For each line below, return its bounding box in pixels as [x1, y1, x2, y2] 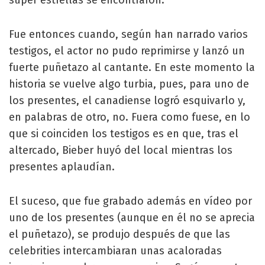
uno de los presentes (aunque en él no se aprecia [9, 211, 255, 224]
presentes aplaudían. [9, 160, 115, 173]
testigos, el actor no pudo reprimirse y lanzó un [9, 44, 245, 57]
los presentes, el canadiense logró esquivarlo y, [9, 94, 245, 107]
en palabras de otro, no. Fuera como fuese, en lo [9, 111, 250, 124]
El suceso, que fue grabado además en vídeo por [9, 195, 252, 208]
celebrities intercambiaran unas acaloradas [9, 244, 222, 257]
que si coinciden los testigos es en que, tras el [9, 127, 238, 140]
